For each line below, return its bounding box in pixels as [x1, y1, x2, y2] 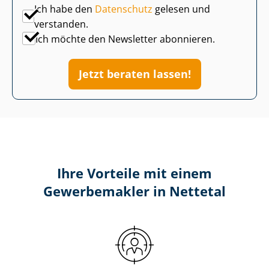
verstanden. [34, 17, 89, 31]
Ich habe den [34, 2, 95, 16]
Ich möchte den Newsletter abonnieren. [35, 32, 215, 46]
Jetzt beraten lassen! [78, 66, 191, 81]
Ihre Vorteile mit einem [57, 164, 212, 182]
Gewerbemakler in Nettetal [43, 182, 226, 200]
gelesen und [153, 2, 211, 16]
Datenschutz [95, 2, 153, 16]
